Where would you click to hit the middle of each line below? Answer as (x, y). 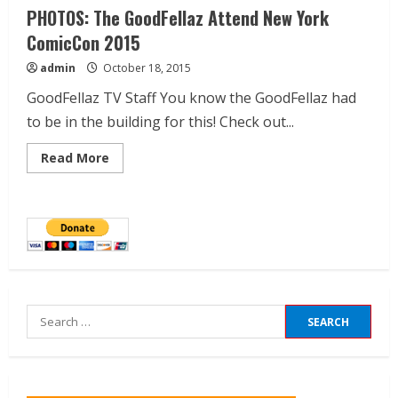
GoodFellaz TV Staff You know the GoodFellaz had (191, 98)
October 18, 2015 (146, 68)
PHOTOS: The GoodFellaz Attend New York (178, 18)
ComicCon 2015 (84, 43)
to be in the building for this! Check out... (160, 122)
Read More (75, 158)
